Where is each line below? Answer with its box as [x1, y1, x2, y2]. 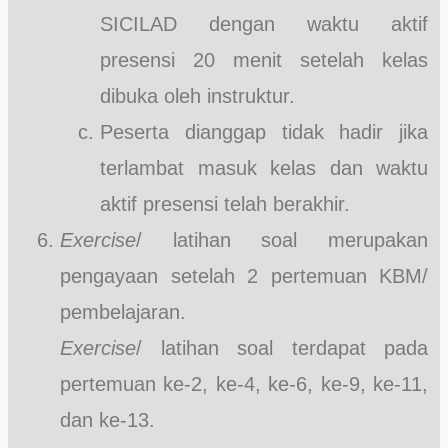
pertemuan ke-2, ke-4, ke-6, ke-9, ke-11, [60, 372, 428, 395]
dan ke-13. [60, 408, 155, 431]
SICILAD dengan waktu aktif [100, 12, 428, 35]
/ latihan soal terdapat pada [136, 336, 428, 359]
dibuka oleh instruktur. [100, 84, 295, 107]
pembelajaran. [60, 300, 186, 323]
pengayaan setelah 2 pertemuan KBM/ [60, 264, 428, 287]
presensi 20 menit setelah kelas [100, 48, 428, 71]
